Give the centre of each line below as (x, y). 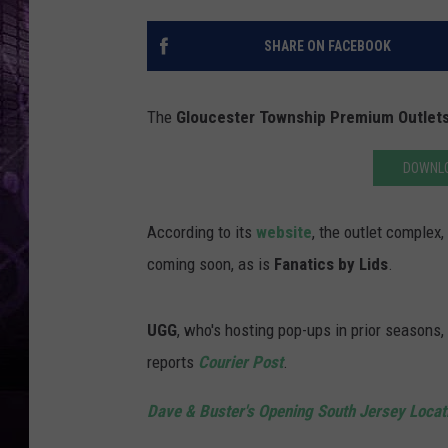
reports (172, 362)
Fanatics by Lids (331, 264)
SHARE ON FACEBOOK (327, 46)
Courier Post (240, 362)
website (284, 232)
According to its (201, 232)
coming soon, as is (210, 264)
